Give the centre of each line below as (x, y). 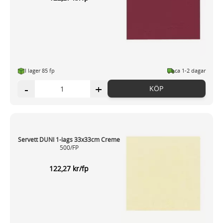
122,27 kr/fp (69, 169)
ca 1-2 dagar (190, 71)
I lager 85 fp (40, 71)
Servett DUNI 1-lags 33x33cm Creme (69, 140)
